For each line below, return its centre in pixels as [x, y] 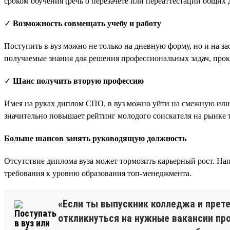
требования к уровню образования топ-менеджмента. [98, 173]
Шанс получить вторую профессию [78, 81]
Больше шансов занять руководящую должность [95, 138]
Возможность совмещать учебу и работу [87, 23]
